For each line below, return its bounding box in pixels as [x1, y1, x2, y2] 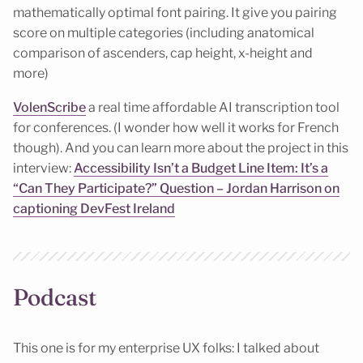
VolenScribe [13, 100, 86, 116]
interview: [13, 160, 74, 177]
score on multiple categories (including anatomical [13, 24, 314, 41]
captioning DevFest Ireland [13, 201, 175, 217]
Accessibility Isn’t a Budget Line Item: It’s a [74, 160, 328, 177]
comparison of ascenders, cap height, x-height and [13, 45, 313, 61]
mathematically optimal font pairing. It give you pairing [13, 4, 337, 20]
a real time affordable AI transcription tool [86, 100, 340, 116]
